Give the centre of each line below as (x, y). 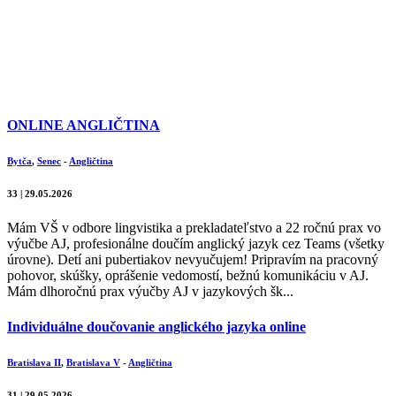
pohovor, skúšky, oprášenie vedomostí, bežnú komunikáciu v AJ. (188, 276)
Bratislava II (34, 362)
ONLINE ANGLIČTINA (84, 125)
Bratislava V (93, 362)
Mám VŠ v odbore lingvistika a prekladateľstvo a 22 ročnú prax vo (194, 228)
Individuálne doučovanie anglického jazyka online (156, 326)
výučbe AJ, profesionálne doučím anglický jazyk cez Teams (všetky (196, 244)
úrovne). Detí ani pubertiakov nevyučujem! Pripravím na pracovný (193, 260)
